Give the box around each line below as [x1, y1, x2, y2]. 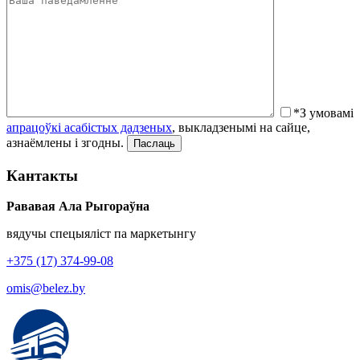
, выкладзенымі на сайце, [172, 120, 310, 134]
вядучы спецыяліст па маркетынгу [6, 227, 196, 241]
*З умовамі [293, 105, 354, 120]
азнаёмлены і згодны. [6, 135, 124, 149]
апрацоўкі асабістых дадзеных [6, 120, 172, 134]
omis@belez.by [6, 281, 85, 296]
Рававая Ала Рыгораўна [6, 199, 149, 214]
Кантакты [6, 166, 78, 184]
